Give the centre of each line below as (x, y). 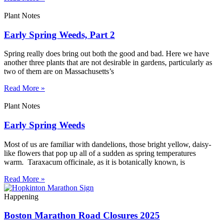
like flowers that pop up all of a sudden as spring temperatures (100, 153)
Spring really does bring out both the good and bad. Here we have (107, 54)
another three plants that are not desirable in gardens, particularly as (108, 63)
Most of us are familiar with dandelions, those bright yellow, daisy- (108, 144)
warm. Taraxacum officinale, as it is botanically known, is (94, 162)
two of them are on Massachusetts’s (59, 72)
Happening (21, 196)
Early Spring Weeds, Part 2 (59, 35)
